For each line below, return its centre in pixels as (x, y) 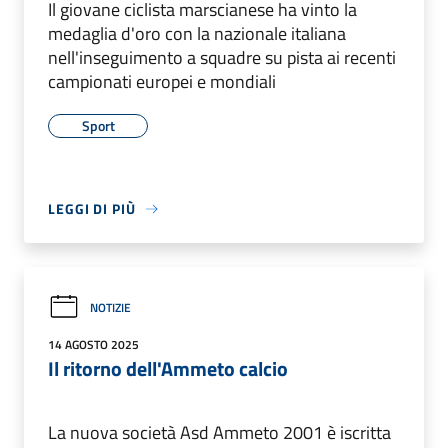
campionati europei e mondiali (162, 82)
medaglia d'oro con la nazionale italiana (197, 34)
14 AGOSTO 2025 (93, 345)
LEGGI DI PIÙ (92, 209)
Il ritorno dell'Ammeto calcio (168, 369)
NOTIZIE (110, 307)
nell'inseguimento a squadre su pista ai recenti (222, 58)
